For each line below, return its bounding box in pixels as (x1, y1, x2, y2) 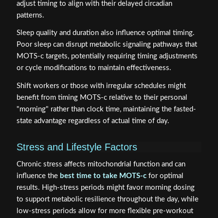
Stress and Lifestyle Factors (16, 142, 137, 153)
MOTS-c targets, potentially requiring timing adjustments (16, 53, 198, 60)
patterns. (16, 11, 44, 19)
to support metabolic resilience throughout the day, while (16, 195, 199, 203)
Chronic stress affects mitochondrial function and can (16, 160, 185, 168)
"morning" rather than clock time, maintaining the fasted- (16, 106, 196, 113)
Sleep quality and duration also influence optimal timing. (16, 29, 195, 37)
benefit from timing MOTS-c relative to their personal (16, 94, 187, 102)
